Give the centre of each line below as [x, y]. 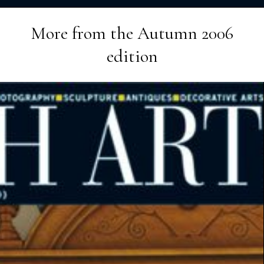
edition [132, 56]
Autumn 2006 [185, 33]
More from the [84, 33]
